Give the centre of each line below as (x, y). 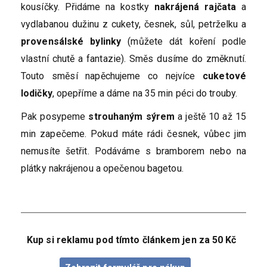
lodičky (37, 93)
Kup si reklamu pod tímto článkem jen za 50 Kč (132, 240)
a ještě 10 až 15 (210, 117)
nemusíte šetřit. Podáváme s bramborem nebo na (133, 151)
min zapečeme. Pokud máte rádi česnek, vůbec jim (133, 134)
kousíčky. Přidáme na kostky (88, 7)
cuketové (224, 76)
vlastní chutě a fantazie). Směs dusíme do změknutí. (133, 59)
